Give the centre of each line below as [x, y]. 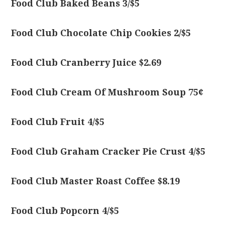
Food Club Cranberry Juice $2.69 [86, 63]
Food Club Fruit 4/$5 [58, 122]
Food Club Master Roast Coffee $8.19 [96, 181]
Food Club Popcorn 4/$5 [65, 211]
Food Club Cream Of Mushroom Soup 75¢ [107, 92]
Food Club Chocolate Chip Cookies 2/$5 [101, 33]
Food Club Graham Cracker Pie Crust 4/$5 [108, 151]
